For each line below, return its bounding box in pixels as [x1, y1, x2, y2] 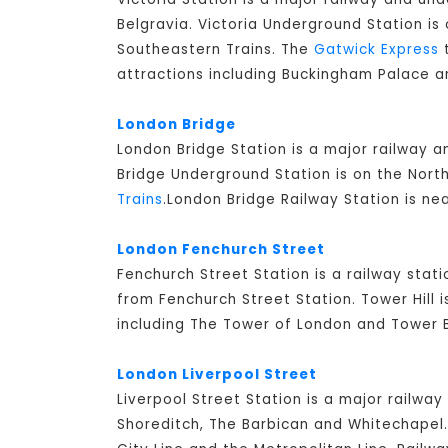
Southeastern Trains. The [117, 40, 314, 60]
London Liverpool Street [117, 365, 317, 385]
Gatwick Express [314, 40, 439, 60]
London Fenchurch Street [117, 240, 325, 260]
